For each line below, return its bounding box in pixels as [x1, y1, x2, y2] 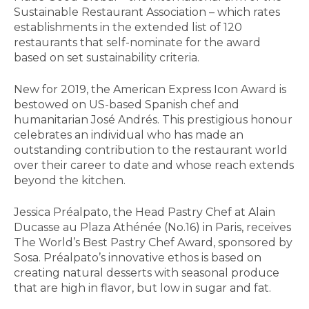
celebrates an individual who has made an [14, 128, 243, 142]
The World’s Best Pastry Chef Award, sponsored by [14, 236, 292, 250]
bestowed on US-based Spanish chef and [14, 98, 239, 112]
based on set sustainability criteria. [14, 51, 199, 65]
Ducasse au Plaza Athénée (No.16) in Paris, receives [14, 221, 291, 235]
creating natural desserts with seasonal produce [14, 266, 279, 280]
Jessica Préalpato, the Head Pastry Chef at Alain [14, 206, 275, 219]
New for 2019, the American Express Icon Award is [14, 83, 286, 97]
